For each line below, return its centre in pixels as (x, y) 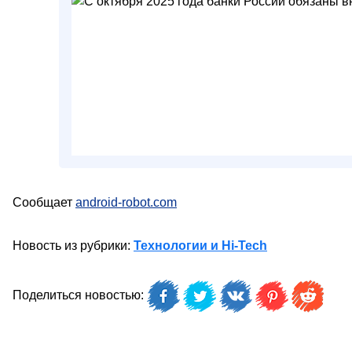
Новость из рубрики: (73, 246)
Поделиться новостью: (80, 295)
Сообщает (44, 202)
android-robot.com (126, 202)
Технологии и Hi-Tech (200, 246)
